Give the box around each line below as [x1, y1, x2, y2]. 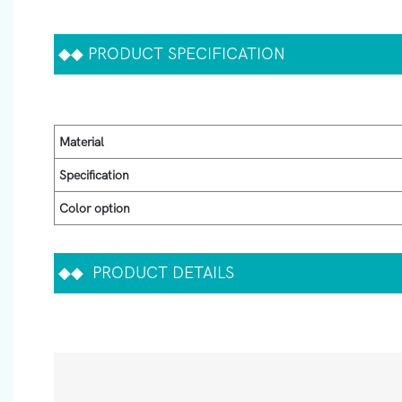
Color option [58, 200, 130, 216]
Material [58, 134, 104, 150]
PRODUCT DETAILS [83, 263, 234, 283]
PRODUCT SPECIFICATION [83, 44, 285, 64]
